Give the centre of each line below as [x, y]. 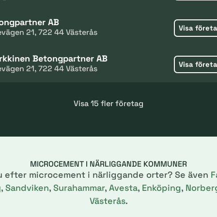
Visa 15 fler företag [108, 103]
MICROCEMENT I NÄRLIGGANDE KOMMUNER [108, 164]
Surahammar [79, 188]
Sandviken [27, 188]
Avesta [123, 188]
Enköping [161, 188]
